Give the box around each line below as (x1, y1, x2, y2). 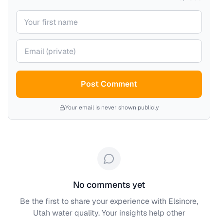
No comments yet (73, 179, 145, 190)
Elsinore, (168, 196, 198, 206)
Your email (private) (16, 39, 84, 50)
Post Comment (81, 79, 137, 89)
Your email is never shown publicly (65, 104, 159, 111)
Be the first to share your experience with (20, 196, 168, 206)
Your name (16, 10, 53, 20)
